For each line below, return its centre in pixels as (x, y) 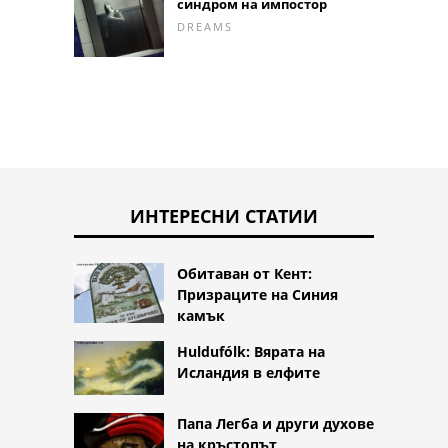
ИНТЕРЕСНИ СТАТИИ (224, 216)
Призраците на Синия (257, 295)
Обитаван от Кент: (244, 274)
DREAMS (205, 26)
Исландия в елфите (248, 373)
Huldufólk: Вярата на (251, 352)
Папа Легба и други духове (275, 424)
